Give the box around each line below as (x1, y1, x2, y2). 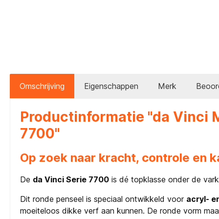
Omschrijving (20, 81, 65, 91)
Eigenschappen (84, 81, 138, 91)
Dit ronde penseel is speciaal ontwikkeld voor (20, 194, 186, 204)
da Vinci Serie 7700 (33, 175, 109, 185)
